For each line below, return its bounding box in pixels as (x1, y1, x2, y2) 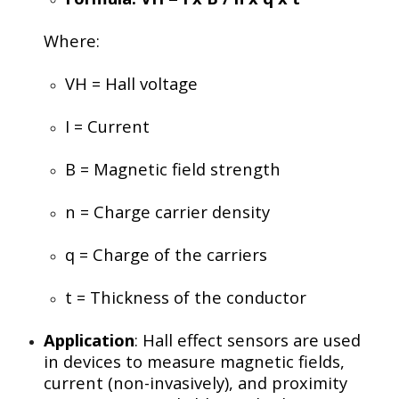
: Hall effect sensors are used (134, 328, 361, 351)
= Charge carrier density (76, 199, 270, 223)
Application (44, 328, 134, 351)
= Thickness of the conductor (72, 285, 306, 308)
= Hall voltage (87, 71, 198, 94)
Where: (44, 28, 100, 52)
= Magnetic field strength (76, 157, 281, 180)
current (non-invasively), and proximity (44, 370, 347, 394)
